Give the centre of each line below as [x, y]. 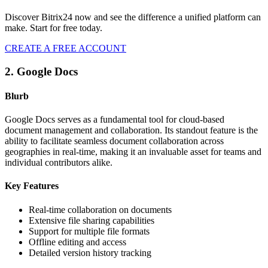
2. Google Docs [41, 71]
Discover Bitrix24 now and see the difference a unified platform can [133, 17]
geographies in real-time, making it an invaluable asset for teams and [133, 152]
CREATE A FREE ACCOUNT [66, 48]
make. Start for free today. [54, 28]
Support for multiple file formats [89, 231]
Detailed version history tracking [90, 252]
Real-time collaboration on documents [100, 209]
